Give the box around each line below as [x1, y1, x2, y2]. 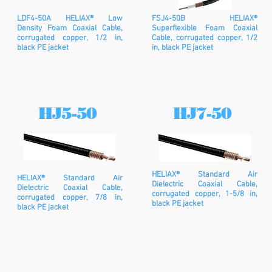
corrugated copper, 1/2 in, [17, 33, 123, 43]
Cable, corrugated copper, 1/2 [152, 33, 257, 43]
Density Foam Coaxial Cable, [17, 24, 123, 33]
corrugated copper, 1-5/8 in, [152, 189, 257, 199]
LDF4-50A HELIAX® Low [17, 14, 123, 24]
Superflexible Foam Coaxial [152, 24, 257, 33]
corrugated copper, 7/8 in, [17, 193, 123, 203]
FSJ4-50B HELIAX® [152, 14, 257, 24]
